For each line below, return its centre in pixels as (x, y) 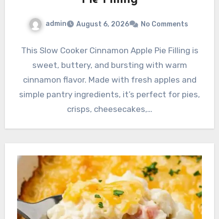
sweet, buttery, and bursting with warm (109, 65)
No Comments (164, 24)
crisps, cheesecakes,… (109, 109)
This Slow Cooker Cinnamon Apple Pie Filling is (109, 50)
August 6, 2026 (103, 24)
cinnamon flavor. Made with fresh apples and (109, 79)
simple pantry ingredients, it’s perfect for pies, (109, 94)
